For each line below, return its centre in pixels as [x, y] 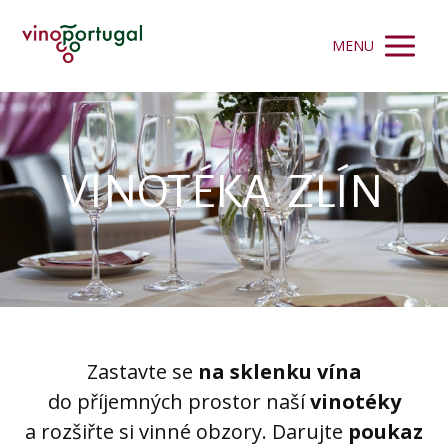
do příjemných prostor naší [178, 401]
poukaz [383, 431]
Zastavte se [142, 371]
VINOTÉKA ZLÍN [223, 192]
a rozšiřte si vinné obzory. [148, 431]
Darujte [307, 431]
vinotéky [355, 401]
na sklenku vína [279, 371]
